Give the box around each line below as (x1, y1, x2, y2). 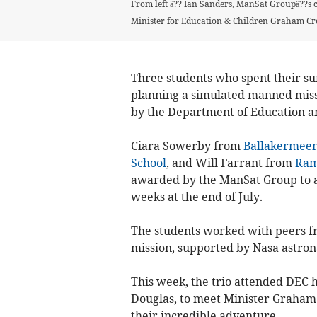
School (130, 155, 166, 170)
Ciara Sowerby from (130, 138, 243, 153)
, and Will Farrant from (166, 155, 295, 170)
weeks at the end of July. (130, 189, 263, 204)
